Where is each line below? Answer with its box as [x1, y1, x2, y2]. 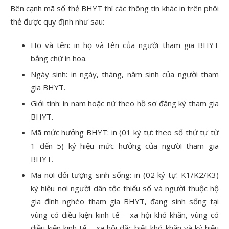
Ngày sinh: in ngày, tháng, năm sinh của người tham [31, 69, 219, 79]
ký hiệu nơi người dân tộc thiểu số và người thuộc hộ [31, 183, 219, 193]
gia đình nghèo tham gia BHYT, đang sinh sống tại [31, 196, 219, 207]
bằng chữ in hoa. [31, 53, 87, 63]
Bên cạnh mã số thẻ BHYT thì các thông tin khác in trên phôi [10, 3, 219, 13]
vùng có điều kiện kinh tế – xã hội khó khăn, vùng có [31, 210, 219, 220]
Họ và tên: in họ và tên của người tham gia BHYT [31, 40, 219, 50]
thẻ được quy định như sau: [10, 16, 104, 27]
